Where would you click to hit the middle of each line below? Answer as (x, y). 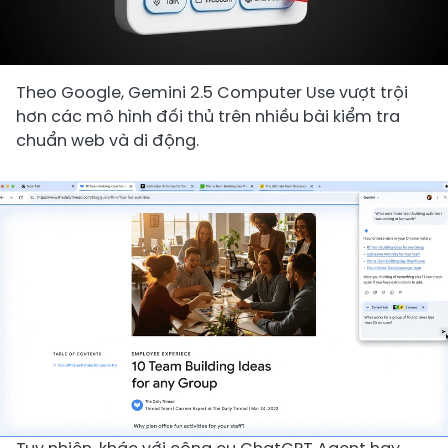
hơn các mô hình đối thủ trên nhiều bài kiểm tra (208, 116)
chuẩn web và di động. (107, 140)
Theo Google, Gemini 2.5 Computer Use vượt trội (212, 92)
